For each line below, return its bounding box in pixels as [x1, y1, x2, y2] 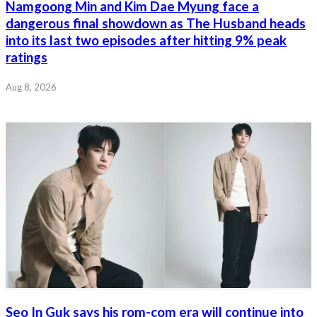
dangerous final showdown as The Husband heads [6, 15, 306, 31]
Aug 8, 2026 [6, 81, 57, 93]
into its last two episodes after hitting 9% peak [6, 32, 287, 48]
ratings [6, 49, 47, 65]
